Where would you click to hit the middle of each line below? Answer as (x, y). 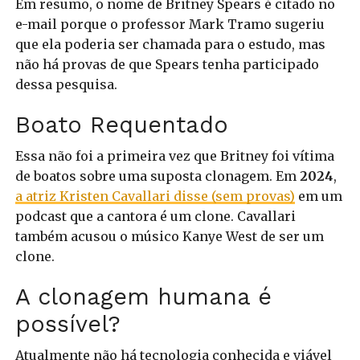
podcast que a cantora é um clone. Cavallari (155, 217)
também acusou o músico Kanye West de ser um (169, 237)
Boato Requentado (121, 125)
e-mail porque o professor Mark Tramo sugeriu (170, 25)
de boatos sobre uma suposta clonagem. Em (157, 176)
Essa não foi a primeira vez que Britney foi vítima (174, 156)
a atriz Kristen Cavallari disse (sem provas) (155, 196)
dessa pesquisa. (66, 85)
